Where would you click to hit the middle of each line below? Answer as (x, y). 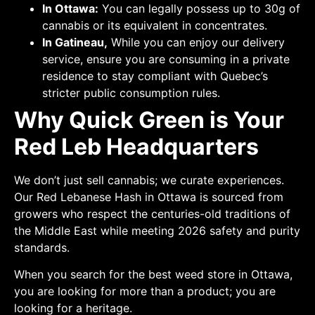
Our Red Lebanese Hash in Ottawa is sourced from (149, 197)
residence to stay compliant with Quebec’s (155, 76)
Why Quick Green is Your (149, 120)
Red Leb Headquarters (136, 146)
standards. (42, 247)
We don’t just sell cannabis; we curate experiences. (149, 180)
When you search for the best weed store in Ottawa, (153, 275)
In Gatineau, (75, 42)
